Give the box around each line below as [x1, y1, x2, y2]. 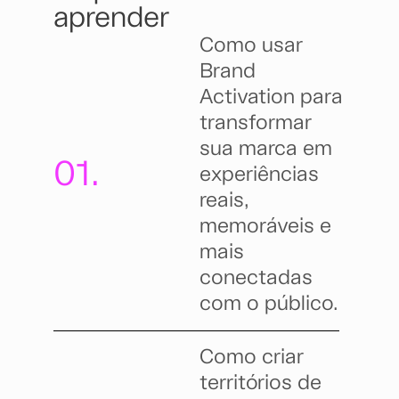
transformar [199, 113, 312, 134]
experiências [199, 165, 319, 186]
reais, [199, 191, 249, 212]
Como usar [199, 36, 303, 57]
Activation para [199, 87, 343, 109]
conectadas [199, 268, 313, 289]
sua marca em [199, 139, 332, 160]
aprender [53, 4, 169, 34]
